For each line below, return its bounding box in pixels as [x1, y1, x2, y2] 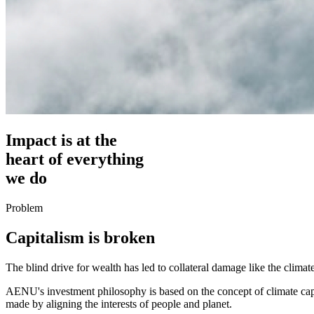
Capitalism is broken [6, 228, 155, 247]
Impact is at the [6, 130, 117, 149]
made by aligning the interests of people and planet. [6, 297, 232, 310]
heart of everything [6, 149, 144, 168]
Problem [6, 201, 43, 214]
